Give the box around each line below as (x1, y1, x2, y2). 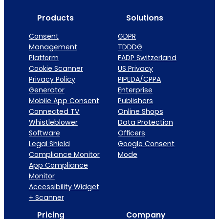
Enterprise (117, 85, 153, 95)
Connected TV (28, 106, 80, 116)
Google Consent (117, 138, 175, 149)
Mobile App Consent (28, 95, 99, 106)
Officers (117, 128, 145, 138)
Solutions (126, 13, 163, 23)
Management (28, 42, 77, 52)
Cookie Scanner (28, 63, 83, 73)
